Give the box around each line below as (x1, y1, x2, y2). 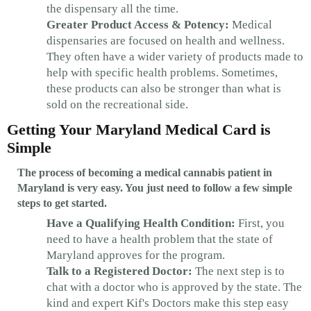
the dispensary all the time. (47, 1, 178, 15)
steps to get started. (17, 196, 107, 209)
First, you (235, 216, 285, 230)
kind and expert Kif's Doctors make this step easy (47, 296, 289, 310)
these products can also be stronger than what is (47, 81, 281, 95)
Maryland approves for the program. (47, 248, 225, 262)
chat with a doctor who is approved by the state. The (47, 280, 302, 294)
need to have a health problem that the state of (47, 232, 273, 246)
